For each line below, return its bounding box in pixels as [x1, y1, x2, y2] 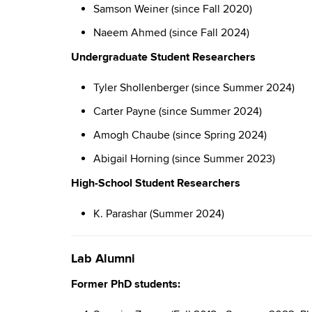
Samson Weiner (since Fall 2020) [93, 2, 252, 16]
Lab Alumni [71, 251, 135, 267]
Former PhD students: [71, 277, 180, 291]
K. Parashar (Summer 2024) [93, 207, 224, 221]
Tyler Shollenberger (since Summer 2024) [93, 81, 295, 95]
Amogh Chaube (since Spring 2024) [93, 128, 267, 142]
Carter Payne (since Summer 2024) [93, 104, 262, 118]
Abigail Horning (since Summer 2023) [93, 152, 275, 166]
